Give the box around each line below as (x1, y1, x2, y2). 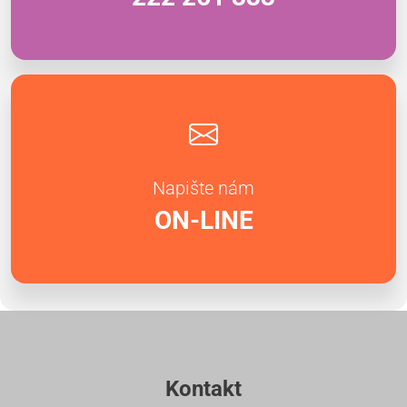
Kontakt (165, 375, 242, 402)
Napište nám (153, 176, 254, 199)
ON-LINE (154, 204, 253, 235)
